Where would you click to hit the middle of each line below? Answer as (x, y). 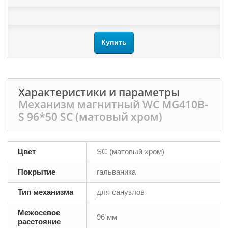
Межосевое (39, 212)
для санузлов (121, 192)
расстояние (39, 222)
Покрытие (37, 172)
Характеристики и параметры (99, 92)
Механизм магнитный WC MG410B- (113, 104)
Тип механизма (46, 192)
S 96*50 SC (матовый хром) (90, 117)
